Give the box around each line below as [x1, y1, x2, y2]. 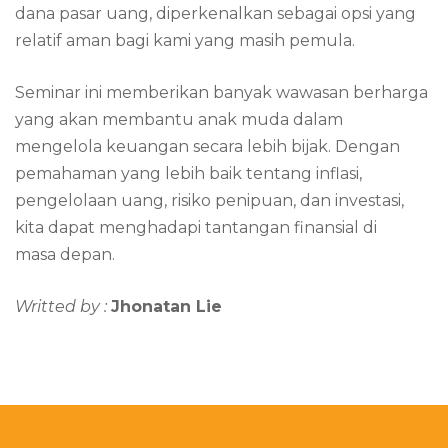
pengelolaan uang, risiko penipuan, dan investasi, [15, 191, 404, 210]
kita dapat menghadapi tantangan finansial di [15, 218, 377, 237]
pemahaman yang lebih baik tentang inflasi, [15, 164, 362, 183]
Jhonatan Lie [111, 297, 222, 316]
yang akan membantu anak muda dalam [15, 110, 343, 129]
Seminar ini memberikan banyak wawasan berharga [15, 83, 428, 102]
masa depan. [15, 245, 115, 264]
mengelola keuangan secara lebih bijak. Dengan [15, 137, 400, 156]
